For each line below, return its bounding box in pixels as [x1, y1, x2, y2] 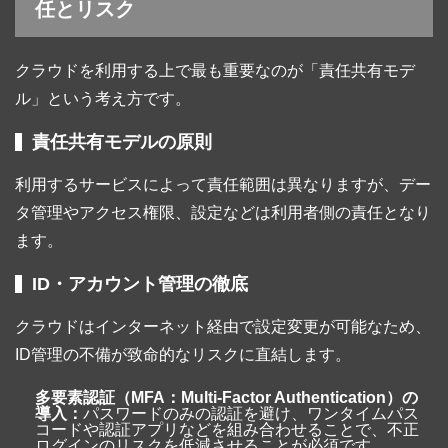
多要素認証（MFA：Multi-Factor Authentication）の [35, 389, 418, 407]
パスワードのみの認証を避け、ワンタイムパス [83, 405, 419, 423]
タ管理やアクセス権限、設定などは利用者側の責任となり [15, 204, 431, 222]
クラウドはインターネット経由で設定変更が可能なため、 [15, 318, 431, 336]
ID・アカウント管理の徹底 [32, 274, 248, 295]
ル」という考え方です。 [15, 90, 191, 108]
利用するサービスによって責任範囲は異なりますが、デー [15, 176, 431, 194]
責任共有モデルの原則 [32, 132, 212, 153]
